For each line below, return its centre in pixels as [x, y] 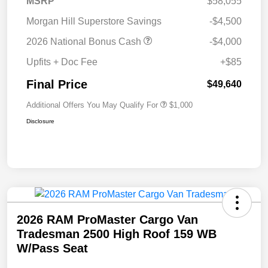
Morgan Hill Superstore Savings [94, 21]
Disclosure [40, 121]
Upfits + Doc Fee [62, 62]
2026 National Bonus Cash [85, 41]
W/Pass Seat [52, 248]
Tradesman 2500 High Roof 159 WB [117, 234]
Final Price [57, 84]
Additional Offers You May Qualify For [92, 105]
